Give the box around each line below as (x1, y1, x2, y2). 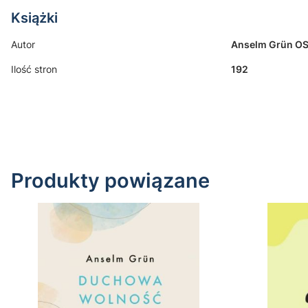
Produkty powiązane (11, 168, 210, 192)
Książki (11, 9, 58, 26)
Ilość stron (11, 63, 57, 75)
